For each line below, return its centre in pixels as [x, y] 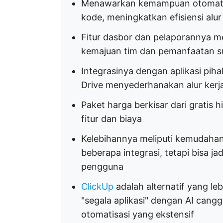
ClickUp [97, 186]
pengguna [102, 167]
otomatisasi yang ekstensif [138, 214]
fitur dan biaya [111, 119]
